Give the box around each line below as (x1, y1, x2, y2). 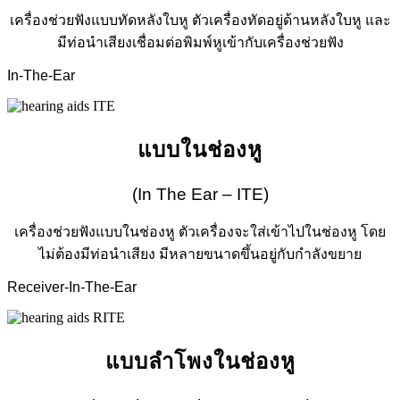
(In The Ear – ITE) (131, 184, 269, 204)
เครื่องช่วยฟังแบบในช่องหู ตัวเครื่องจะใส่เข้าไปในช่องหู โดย (14, 224, 386, 240)
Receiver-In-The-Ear (7, 279, 137, 296)
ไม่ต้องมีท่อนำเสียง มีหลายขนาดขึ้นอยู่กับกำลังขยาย (38, 246, 362, 262)
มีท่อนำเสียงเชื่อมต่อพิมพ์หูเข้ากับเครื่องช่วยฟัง (56, 34, 344, 50)
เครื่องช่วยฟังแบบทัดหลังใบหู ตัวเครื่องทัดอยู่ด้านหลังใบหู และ (9, 12, 391, 28)
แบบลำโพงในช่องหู (104, 349, 296, 374)
